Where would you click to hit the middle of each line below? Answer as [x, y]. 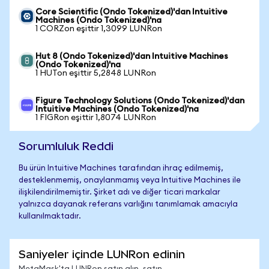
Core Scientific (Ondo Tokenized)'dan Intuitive [131, 12]
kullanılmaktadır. [50, 216]
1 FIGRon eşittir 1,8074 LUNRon [96, 118]
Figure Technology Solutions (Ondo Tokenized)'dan [140, 101]
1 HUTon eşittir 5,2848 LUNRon [96, 73]
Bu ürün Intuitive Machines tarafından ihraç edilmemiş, [121, 168]
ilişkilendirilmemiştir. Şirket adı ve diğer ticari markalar [119, 192]
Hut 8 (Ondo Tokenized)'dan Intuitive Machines [132, 56]
